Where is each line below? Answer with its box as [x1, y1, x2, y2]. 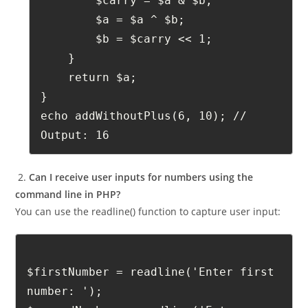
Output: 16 [41, 151, 110, 165]
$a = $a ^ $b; [96, 36, 186, 49]
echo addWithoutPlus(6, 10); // [41, 132, 247, 146]
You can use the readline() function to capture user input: [15, 228, 281, 241]
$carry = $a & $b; [96, 16, 213, 30]
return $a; [68, 93, 137, 107]
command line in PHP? [15, 210, 121, 224]
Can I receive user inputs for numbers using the [29, 193, 254, 207]
